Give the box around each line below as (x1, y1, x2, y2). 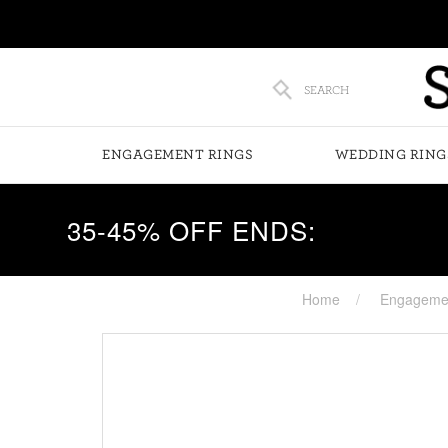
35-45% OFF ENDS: (67, 211, 317, 248)
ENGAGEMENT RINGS (102, 148, 253, 162)
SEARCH (303, 84, 349, 96)
